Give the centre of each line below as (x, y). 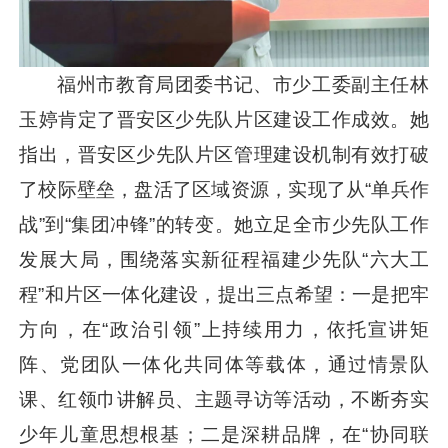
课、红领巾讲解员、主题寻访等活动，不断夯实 (224, 399)
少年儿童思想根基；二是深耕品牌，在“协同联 (224, 434)
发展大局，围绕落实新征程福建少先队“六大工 (224, 259)
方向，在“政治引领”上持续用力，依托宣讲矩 (224, 329)
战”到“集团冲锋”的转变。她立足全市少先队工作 (224, 224)
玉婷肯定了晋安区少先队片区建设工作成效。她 (224, 119)
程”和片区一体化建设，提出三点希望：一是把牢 (224, 294)
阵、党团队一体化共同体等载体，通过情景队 (224, 364)
